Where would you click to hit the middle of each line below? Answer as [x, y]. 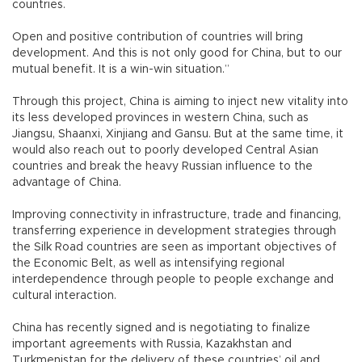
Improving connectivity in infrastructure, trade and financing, [177, 215]
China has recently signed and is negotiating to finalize [161, 328]
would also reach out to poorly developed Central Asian [165, 151]
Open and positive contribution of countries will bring [158, 38]
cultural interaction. [64, 296]
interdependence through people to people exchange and [173, 280]
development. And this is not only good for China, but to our [177, 54]
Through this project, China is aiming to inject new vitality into [180, 102]
